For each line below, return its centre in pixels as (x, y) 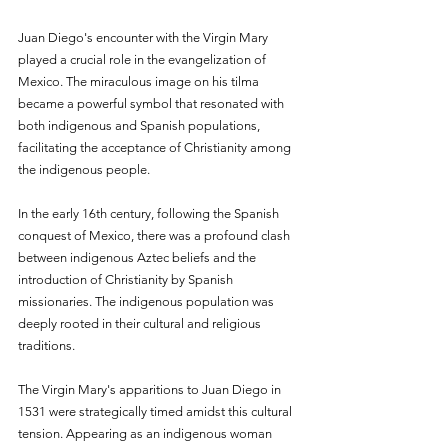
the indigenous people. (84, 169)
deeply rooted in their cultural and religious (141, 323)
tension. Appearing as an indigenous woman (146, 433)
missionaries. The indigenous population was (147, 301)
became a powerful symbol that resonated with (152, 103)
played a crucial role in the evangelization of (143, 59)
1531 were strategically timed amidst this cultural (156, 411)
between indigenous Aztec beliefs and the (138, 257)
